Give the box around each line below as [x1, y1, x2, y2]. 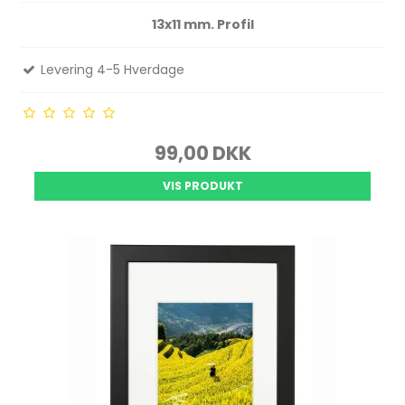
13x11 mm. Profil [151, 14, 254, 33]
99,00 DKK [154, 139, 251, 166]
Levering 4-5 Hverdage [37, 60, 185, 79]
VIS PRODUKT [162, 177, 243, 193]
